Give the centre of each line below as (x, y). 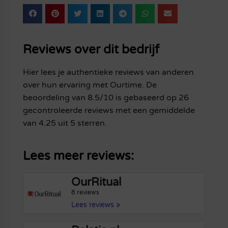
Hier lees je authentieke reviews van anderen (108, 72)
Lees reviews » (96, 205)
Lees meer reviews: (78, 156)
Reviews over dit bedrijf (91, 49)
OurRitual (96, 182)
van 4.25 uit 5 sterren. (65, 123)
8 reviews (85, 192)
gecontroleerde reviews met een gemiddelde (109, 110)
